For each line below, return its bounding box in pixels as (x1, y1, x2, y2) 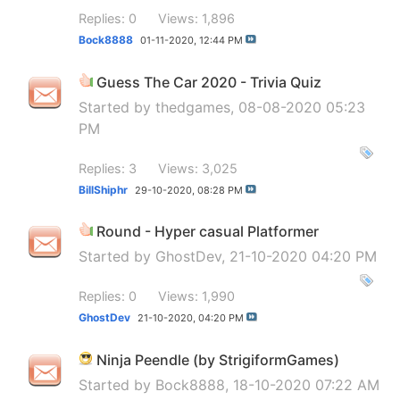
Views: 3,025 (158, 160, 237, 176)
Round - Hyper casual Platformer (96, 222, 319, 241)
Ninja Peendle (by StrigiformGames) (96, 350, 339, 369)
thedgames (155, 97, 230, 116)
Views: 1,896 (158, 11, 235, 27)
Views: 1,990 (158, 288, 235, 304)
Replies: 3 (79, 160, 137, 176)
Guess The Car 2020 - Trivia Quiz (96, 72, 321, 91)
